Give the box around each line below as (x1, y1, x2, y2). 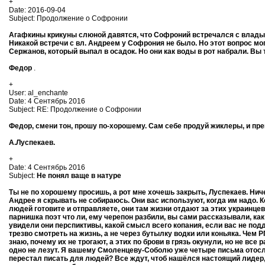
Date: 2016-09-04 (9, 6, 66, 14)
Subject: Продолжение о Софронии (9, 14, 128, 22)
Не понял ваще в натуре (37, 172, 121, 180)
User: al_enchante (9, 89, 68, 97)
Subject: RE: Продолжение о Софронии (9, 105, 141, 114)
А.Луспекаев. (9, 138, 55, 147)
